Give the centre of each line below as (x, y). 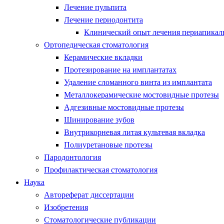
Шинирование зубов (99, 119)
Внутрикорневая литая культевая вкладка (134, 132)
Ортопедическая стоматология (96, 44)
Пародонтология (72, 157)
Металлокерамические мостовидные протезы (141, 94)
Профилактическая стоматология (101, 169)
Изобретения (66, 207)
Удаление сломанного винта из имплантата (138, 82)
